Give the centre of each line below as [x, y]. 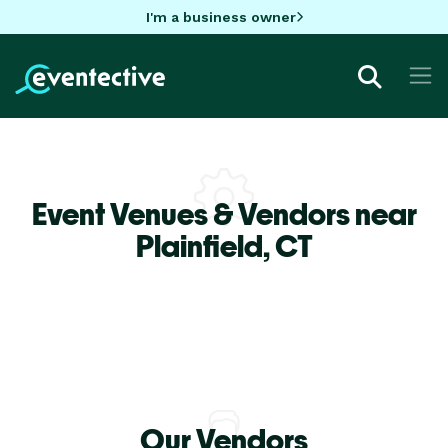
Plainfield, [205, 245]
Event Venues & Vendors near [224, 213]
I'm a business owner [220, 16]
